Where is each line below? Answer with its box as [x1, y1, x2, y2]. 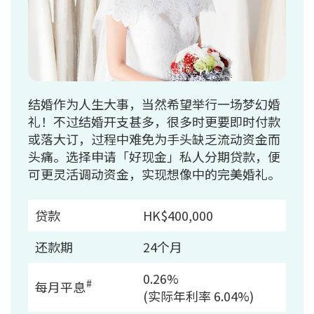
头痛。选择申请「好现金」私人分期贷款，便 [28, 147, 280, 166]
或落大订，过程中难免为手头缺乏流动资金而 [28, 130, 280, 149]
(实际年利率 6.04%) [143, 287, 254, 306]
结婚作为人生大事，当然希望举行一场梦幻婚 [28, 95, 280, 114]
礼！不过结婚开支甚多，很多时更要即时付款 [28, 112, 280, 131]
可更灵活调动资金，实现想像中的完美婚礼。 [28, 165, 280, 184]
